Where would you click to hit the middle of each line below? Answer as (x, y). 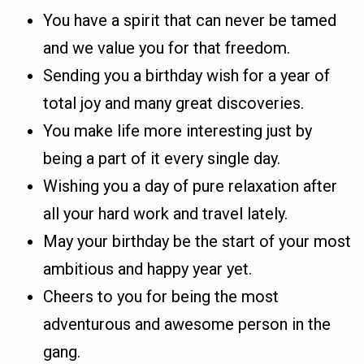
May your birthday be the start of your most (197, 241)
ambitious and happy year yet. (148, 269)
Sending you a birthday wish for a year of (187, 75)
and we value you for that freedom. (167, 48)
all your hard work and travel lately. (166, 213)
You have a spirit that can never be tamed (190, 20)
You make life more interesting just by (178, 130)
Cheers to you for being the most (161, 296)
